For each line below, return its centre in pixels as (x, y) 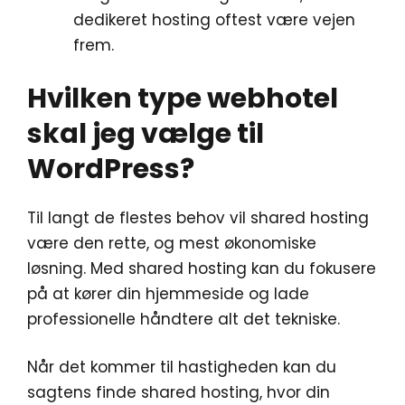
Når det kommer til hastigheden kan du (182, 367)
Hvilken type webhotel (183, 98)
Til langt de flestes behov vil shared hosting (198, 217)
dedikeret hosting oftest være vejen (214, 20)
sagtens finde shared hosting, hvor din (179, 392)
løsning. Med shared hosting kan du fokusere (202, 268)
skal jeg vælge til (146, 133)
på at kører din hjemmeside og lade (168, 293)
